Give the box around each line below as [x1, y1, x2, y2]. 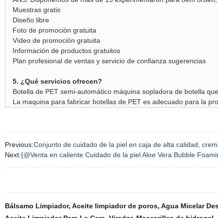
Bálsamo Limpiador [4, 202, 69, 210]
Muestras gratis [12, 6, 60, 14]
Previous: [4, 141, 34, 148]
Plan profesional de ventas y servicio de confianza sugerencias [12, 57, 206, 65]
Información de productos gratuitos [12, 47, 120, 54]
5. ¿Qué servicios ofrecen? [12, 77, 102, 85]
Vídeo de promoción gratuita [12, 36, 100, 44]
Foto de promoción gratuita [12, 26, 96, 34]
